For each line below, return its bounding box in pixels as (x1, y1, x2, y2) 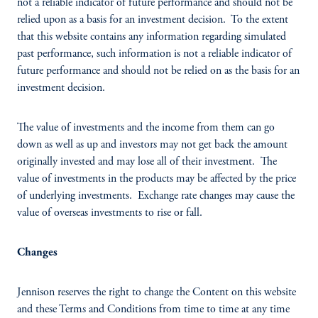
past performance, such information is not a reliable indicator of (17, 48, 292, 60)
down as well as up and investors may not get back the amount (17, 139, 287, 150)
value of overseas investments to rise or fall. (17, 207, 202, 219)
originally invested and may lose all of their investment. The (17, 156, 277, 168)
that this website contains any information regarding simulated (17, 31, 286, 43)
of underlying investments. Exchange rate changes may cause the (17, 190, 295, 202)
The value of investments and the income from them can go (17, 122, 275, 133)
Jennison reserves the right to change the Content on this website (17, 287, 296, 298)
